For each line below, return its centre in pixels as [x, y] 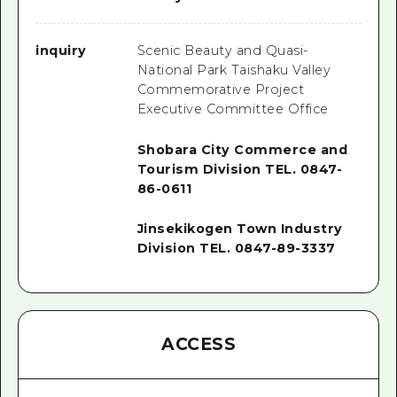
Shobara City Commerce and [242, 149]
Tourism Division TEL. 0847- [240, 169]
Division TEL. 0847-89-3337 [236, 249]
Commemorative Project [221, 89]
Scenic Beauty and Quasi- [222, 50]
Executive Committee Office [233, 109]
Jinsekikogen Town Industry [240, 229]
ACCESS [198, 345]
